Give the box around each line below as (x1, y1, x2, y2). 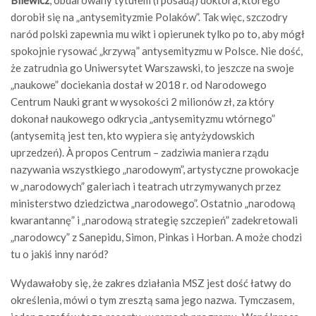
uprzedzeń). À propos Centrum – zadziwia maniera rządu (11, 146, 269, 159)
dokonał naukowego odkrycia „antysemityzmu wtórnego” (11, 112, 275, 125)
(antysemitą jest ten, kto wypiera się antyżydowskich (11, 129, 255, 142)
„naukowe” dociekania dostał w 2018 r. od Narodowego (11, 78, 267, 91)
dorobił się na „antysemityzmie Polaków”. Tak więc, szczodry (11, 11, 288, 23)
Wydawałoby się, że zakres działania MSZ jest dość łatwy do (11, 276, 291, 289)
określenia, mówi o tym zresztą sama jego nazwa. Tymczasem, (11, 293, 294, 306)
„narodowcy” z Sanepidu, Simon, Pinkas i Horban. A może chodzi (11, 231, 302, 243)
